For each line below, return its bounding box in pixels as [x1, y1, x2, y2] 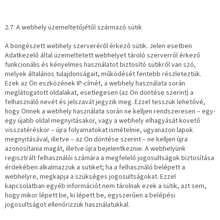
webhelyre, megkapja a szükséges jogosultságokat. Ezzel [5, 172, 176, 182]
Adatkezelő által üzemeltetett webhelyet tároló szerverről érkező [5, 51, 200, 61]
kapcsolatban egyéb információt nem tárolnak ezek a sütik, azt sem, [5, 181, 206, 192]
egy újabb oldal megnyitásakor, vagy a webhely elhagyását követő [5, 116, 200, 126]
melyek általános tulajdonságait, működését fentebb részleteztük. [5, 69, 201, 80]
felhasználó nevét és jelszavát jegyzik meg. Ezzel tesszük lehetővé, [5, 97, 205, 108]
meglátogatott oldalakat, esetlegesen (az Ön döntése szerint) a [5, 88, 193, 98]
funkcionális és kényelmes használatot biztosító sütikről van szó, [5, 60, 196, 70]
